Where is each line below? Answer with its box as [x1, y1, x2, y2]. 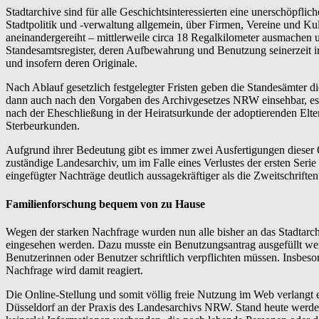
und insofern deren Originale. [6, 57, 137, 70]
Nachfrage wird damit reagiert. [6, 263, 143, 276]
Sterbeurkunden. [6, 120, 80, 132]
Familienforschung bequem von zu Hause [6, 197, 205, 210]
